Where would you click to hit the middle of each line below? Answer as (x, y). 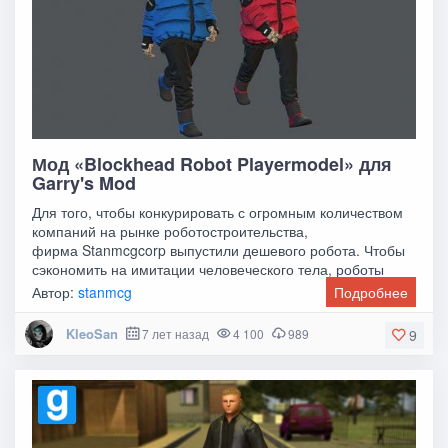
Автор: (55, 291)
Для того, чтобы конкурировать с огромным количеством (218, 211)
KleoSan (91, 333)
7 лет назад (175, 333)
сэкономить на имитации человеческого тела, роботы (208, 268)
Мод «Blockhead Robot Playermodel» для (212, 163)
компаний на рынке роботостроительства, (170, 230)
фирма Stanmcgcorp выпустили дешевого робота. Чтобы (219, 249)
